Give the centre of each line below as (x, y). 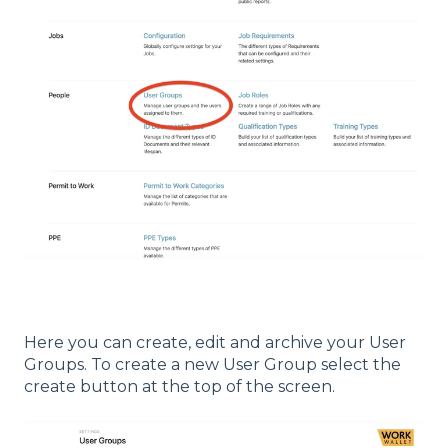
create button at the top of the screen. (179, 386)
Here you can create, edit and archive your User (215, 342)
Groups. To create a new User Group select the (212, 364)
